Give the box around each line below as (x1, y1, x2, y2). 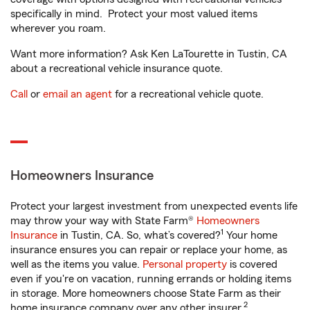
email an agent (43, 89, 112, 100)
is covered (227, 259, 277, 270)
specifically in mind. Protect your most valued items (10, 8, 257, 19)
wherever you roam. (10, 23, 106, 34)
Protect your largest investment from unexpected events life (10, 201, 298, 212)
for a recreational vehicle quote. (112, 89, 264, 100)
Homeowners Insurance (10, 169, 154, 183)
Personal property (143, 259, 227, 270)
